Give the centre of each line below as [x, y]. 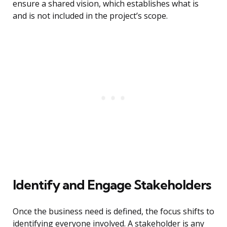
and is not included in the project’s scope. [90, 16]
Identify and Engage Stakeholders [112, 185]
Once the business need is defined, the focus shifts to [113, 212]
